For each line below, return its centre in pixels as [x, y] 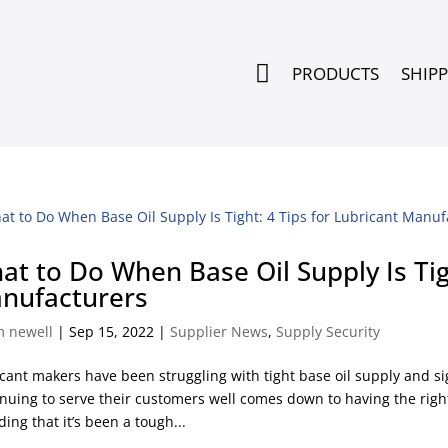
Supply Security [328, 331]
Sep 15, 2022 [112, 331]
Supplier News [219, 331]
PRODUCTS [335, 73]
